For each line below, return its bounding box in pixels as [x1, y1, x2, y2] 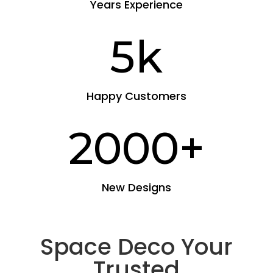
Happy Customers [86, 88, 186, 104]
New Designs [101, 180, 171, 196]
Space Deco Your [40, 231, 233, 263]
